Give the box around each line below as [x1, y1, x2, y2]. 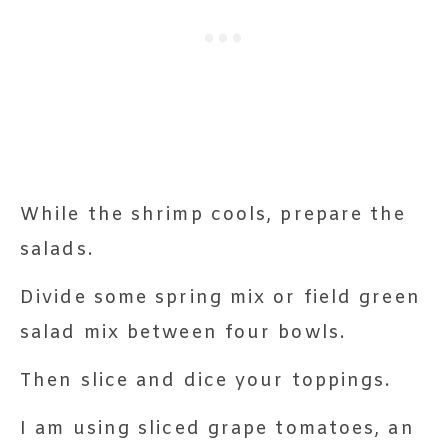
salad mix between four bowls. [20, 320, 346, 345]
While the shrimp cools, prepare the [20, 202, 407, 227]
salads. [20, 237, 94, 262]
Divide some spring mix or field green [20, 285, 421, 310]
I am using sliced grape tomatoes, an [20, 416, 415, 441]
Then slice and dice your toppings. [20, 368, 392, 393]
